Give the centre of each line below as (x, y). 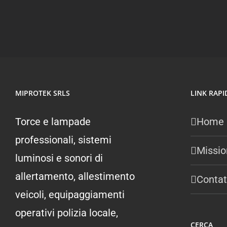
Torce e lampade (53, 122)
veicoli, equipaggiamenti (70, 195)
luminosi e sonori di (59, 158)
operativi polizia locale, (67, 213)
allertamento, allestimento (75, 177)
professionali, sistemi (63, 140)
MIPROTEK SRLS (43, 93)
